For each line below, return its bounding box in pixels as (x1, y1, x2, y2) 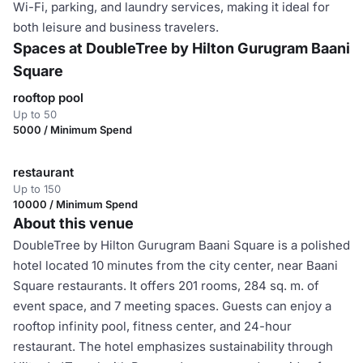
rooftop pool (13, 90, 83, 105)
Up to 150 (13, 182, 61, 195)
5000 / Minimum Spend (13, 123, 132, 136)
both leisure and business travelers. (13, 19, 219, 35)
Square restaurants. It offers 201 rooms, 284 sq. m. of (13, 278, 319, 293)
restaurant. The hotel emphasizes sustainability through (13, 339, 333, 354)
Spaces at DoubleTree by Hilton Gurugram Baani (13, 40, 350, 57)
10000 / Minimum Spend (13, 198, 138, 211)
